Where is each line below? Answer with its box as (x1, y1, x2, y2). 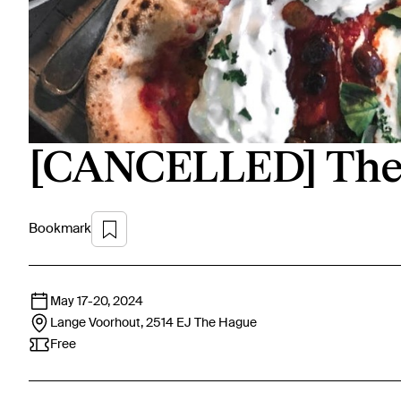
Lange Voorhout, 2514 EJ (50, 317, 192, 330)
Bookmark (29, 222, 91, 236)
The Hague (194, 317, 257, 330)
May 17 (50, 295, 88, 309)
